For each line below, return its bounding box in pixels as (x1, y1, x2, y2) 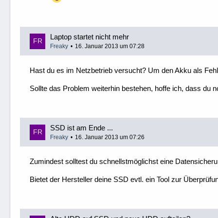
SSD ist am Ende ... (50, 124, 113, 132)
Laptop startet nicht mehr (50, 33, 129, 41)
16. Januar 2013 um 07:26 (75, 134, 145, 141)
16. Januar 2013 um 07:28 (75, 43, 145, 50)
